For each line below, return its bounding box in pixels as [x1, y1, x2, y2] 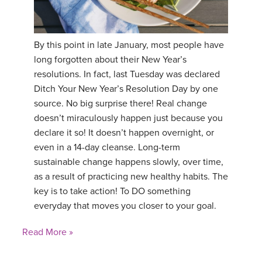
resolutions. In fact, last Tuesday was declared [34, 68, 220, 80]
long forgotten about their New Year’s [34, 53, 187, 65]
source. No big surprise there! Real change [34, 97, 207, 109]
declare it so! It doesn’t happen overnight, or [34, 126, 214, 139]
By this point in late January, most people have [34, 39, 224, 51]
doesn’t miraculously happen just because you [34, 112, 223, 124]
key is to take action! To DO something [34, 185, 191, 197]
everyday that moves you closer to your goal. [34, 199, 216, 212]
